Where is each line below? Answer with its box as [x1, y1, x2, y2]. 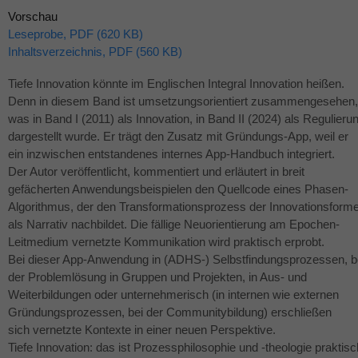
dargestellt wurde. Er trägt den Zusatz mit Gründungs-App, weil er [8, 129, 348, 144]
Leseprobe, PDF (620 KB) [8, 27, 143, 42]
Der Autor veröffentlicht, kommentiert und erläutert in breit [8, 165, 304, 179]
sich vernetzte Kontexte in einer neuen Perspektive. [8, 323, 276, 337]
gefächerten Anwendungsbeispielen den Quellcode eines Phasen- [8, 182, 348, 197]
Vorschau [8, 10, 58, 24]
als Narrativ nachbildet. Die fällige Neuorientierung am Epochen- [8, 217, 340, 232]
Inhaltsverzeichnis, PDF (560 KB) [8, 45, 182, 59]
